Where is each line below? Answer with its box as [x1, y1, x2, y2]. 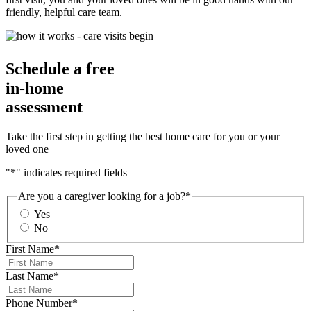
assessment [6, 98, 83, 117]
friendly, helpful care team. [6, 6, 122, 19]
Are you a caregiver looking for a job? [18, 190, 185, 203]
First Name [6, 242, 54, 255]
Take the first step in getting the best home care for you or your [6, 131, 280, 143]
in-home [6, 79, 64, 98]
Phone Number [6, 296, 72, 309]
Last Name [6, 269, 53, 282]
